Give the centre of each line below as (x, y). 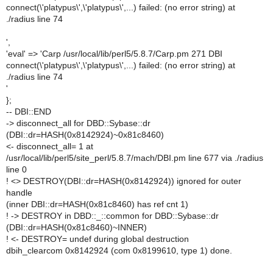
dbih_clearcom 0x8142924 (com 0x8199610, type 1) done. (119, 250)
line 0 (16, 169)
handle (19, 193)
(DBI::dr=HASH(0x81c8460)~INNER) (76, 227)
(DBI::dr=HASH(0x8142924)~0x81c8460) (85, 135)
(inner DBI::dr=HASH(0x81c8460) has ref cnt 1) (97, 204)
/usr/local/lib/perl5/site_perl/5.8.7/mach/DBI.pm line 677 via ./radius (135, 158)
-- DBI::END (29, 112)
